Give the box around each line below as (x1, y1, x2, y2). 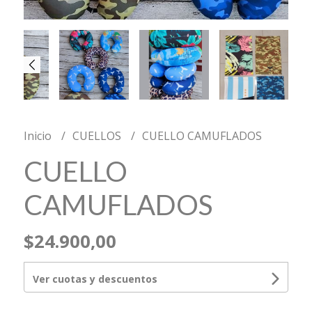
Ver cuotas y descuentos (32, 272, 157, 286)
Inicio (23, 127, 54, 143)
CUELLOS (72, 127, 124, 143)
